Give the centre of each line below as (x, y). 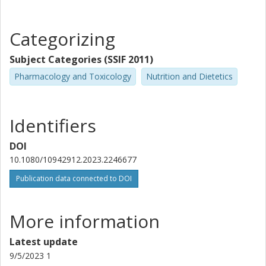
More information (85, 221)
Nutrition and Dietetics (189, 76)
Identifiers (53, 125)
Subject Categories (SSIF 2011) (81, 59)
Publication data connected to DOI (74, 178)
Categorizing (62, 39)
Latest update (44, 241)
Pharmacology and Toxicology (73, 76)
